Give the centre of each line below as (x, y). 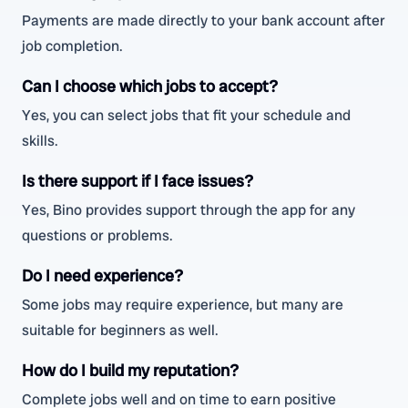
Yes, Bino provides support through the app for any (189, 210)
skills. (40, 141)
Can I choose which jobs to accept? (150, 86)
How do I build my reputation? (130, 370)
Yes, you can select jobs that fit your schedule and (186, 115)
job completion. (72, 46)
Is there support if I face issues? (138, 181)
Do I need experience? (102, 275)
